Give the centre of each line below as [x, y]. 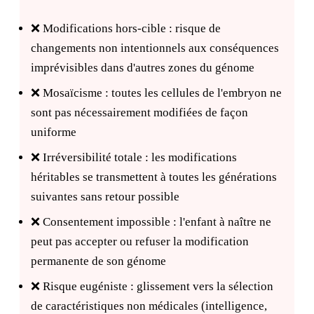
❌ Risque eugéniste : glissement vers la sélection [152, 286]
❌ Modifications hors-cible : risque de [126, 28]
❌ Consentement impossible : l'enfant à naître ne [151, 222]
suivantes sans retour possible [105, 197]
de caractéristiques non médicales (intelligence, [149, 306]
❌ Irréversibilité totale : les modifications [134, 157]
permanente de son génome [98, 261]
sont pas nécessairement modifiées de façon [139, 112]
